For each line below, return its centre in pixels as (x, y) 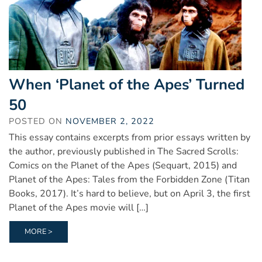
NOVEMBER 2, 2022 (110, 121)
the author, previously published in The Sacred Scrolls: (124, 151)
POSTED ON (37, 121)
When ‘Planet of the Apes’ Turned (127, 84)
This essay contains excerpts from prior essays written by (130, 137)
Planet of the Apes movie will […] (79, 207)
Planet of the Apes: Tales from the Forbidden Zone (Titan (129, 179)
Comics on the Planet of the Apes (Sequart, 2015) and (123, 165)
